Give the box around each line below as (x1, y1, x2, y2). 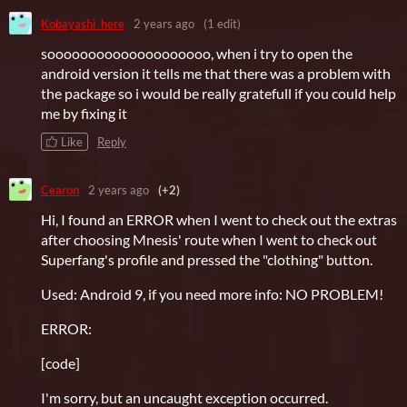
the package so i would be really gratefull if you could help (41, 84, 396, 103)
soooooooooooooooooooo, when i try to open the (41, 45, 352, 63)
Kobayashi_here (41, 15, 124, 31)
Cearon (41, 182, 79, 197)
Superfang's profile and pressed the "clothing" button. (41, 251, 372, 269)
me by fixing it (41, 104, 127, 123)
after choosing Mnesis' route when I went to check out (41, 231, 377, 249)
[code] (41, 354, 80, 372)
